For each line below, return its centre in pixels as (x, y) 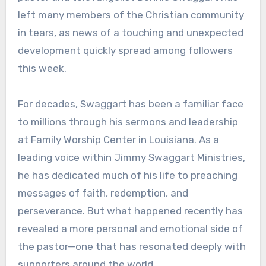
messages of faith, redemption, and (103, 193)
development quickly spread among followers (125, 51)
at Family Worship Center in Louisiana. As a (118, 140)
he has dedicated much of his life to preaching (127, 175)
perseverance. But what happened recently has (130, 211)
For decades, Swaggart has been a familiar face (130, 104)
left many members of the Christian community (131, 15)
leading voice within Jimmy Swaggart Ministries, (131, 158)
